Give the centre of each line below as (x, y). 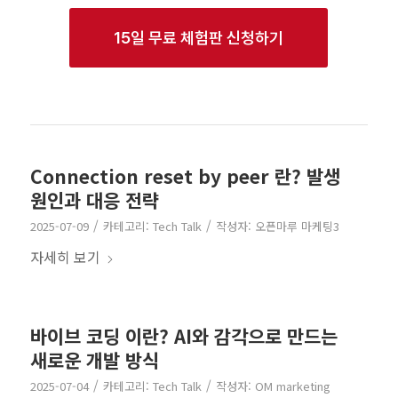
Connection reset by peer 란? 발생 (185, 175)
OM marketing (292, 386)
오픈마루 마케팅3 (297, 226)
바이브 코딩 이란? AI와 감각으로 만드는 (183, 335)
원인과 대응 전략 (94, 199)
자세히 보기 (65, 256)
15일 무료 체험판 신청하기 (199, 37)
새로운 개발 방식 (94, 359)
